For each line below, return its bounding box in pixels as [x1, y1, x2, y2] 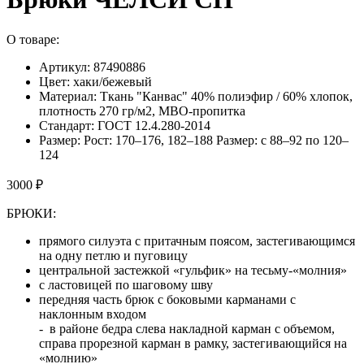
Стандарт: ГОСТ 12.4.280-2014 [39, 118, 210, 132]
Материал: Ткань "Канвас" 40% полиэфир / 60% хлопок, [39, 89, 353, 103]
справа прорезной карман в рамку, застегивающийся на [39, 336, 347, 350]
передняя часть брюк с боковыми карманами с [39, 292, 296, 306]
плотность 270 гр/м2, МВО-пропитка [39, 103, 245, 118]
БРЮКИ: [6, 206, 56, 220]
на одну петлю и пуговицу [39, 248, 188, 262]
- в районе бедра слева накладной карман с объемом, [39, 321, 335, 336]
